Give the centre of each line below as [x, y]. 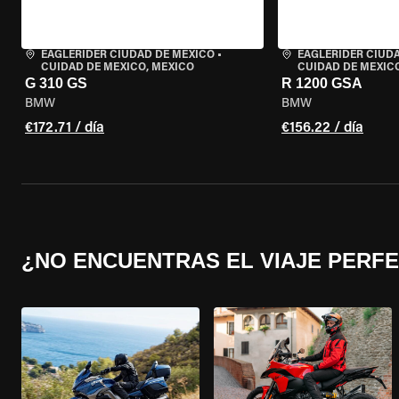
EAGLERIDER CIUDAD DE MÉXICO [128, 55]
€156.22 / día [322, 128]
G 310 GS [56, 83]
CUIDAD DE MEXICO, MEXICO [118, 68]
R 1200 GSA [322, 83]
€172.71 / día [65, 128]
